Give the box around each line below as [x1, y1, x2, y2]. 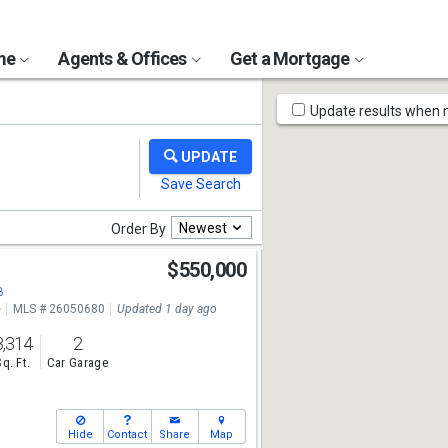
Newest [179, 219, 227, 236]
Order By [111, 221, 166, 237]
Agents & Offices [58, 48, 190, 69]
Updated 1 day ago [116, 302, 217, 316]
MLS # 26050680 [12, 302, 105, 316]
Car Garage [46, 355, 108, 371]
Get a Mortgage [229, 48, 353, 69]
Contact [107, 428, 148, 441]
